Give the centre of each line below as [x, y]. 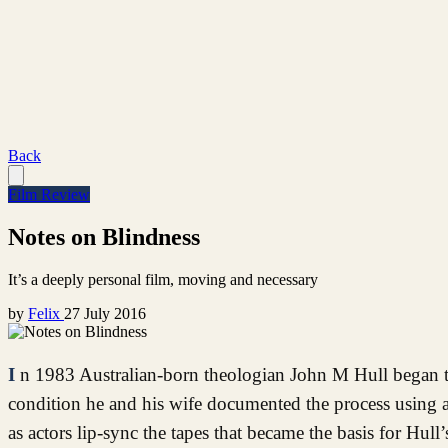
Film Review [49, 194]
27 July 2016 [105, 313]
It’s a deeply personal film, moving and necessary [163, 279]
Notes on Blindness [104, 236]
